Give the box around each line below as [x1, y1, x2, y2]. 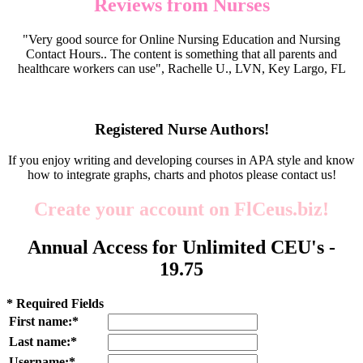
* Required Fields [6, 296, 104, 310]
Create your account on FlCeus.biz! [34, 199, 329, 220]
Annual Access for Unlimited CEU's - [28, 237, 335, 258]
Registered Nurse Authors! [94, 120, 269, 138]
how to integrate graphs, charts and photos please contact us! [27, 168, 336, 182]
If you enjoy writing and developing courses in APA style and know [8, 153, 355, 168]
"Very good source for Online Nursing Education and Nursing [23, 32, 340, 46]
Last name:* [9, 334, 77, 348]
